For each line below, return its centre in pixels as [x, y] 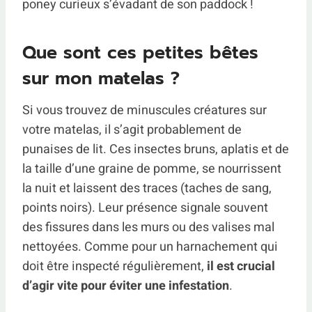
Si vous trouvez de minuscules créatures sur [145, 110]
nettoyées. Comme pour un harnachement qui [150, 247]
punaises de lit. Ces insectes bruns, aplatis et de [156, 149]
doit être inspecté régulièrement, [115, 266]
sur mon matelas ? [101, 79]
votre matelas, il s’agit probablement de [132, 130]
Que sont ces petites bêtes [140, 53]
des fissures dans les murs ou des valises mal [148, 227]
